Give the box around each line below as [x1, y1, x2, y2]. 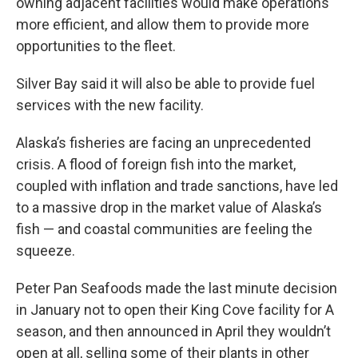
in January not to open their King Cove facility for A [16, 301, 334, 319]
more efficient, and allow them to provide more [16, 16, 309, 34]
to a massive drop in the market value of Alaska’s [16, 199, 322, 217]
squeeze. [16, 242, 75, 260]
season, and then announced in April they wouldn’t [16, 323, 331, 340]
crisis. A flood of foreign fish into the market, [16, 156, 296, 173]
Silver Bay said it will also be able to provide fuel [16, 75, 315, 93]
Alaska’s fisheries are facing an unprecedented [16, 134, 311, 152]
